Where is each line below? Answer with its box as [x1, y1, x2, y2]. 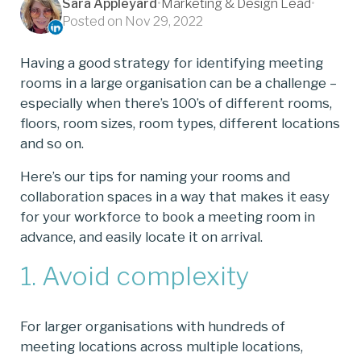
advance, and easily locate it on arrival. [20, 229, 263, 246]
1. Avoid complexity [20, 259, 250, 292]
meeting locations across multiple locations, [20, 338, 303, 355]
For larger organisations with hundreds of [20, 318, 285, 335]
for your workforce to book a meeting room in [20, 209, 315, 226]
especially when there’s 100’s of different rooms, [20, 95, 332, 112]
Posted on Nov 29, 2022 [62, 14, 203, 30]
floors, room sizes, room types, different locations [20, 115, 340, 132]
